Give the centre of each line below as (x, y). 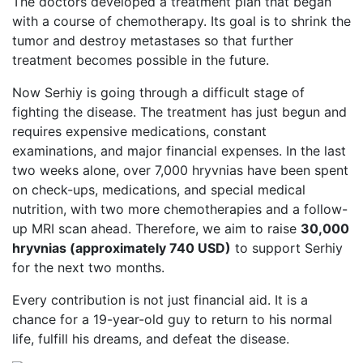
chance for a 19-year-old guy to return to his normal (172, 319)
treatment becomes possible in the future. (141, 60)
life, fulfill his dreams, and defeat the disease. (151, 339)
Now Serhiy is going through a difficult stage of (158, 92)
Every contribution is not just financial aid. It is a (160, 300)
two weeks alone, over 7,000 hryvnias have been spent (180, 170)
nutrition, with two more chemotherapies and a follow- (180, 209)
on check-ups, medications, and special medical (159, 190)
